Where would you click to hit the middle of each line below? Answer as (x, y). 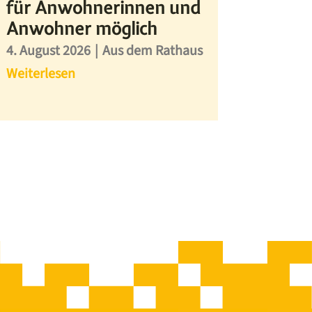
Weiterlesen (41, 74)
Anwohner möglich (82, 29)
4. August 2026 (49, 51)
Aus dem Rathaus (153, 51)
